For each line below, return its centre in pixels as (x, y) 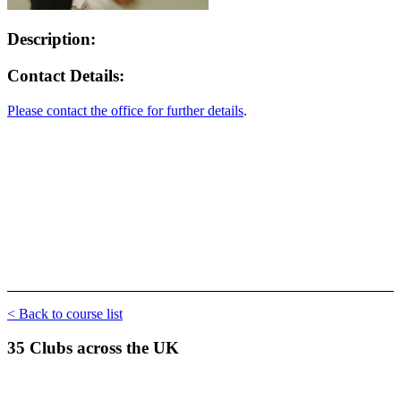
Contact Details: (66, 75)
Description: (51, 39)
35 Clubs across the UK (93, 348)
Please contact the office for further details (125, 110)
